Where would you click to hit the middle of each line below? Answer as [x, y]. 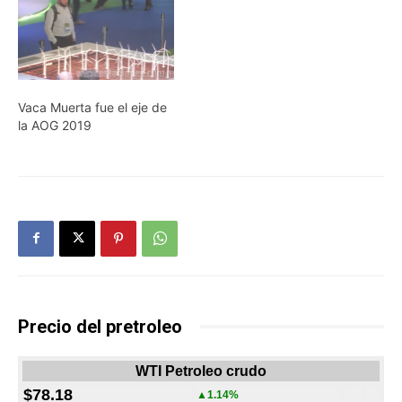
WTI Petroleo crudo [201, 371]
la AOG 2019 [55, 125]
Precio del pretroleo [100, 326]
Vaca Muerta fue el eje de [92, 107]
